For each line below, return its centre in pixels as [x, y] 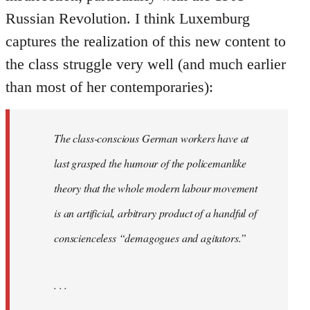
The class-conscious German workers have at [152, 138]
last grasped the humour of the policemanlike [150, 163]
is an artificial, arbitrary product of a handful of [155, 213]
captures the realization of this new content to [146, 42]
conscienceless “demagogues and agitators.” [151, 238]
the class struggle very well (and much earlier [146, 64]
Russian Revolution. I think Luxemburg [128, 19]
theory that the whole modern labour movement [156, 188]
